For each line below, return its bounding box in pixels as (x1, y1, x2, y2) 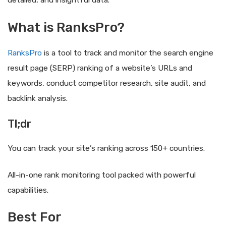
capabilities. (8, 186, 48, 195)
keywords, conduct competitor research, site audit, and (8, 78, 206, 88)
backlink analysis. (8, 93, 68, 103)
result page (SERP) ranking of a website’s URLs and (8, 63, 192, 73)
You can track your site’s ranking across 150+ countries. (8, 143, 205, 153)
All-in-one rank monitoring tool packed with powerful (8, 171, 196, 180)
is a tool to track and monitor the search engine (42, 48, 213, 58)
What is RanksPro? (8, 19, 125, 35)
